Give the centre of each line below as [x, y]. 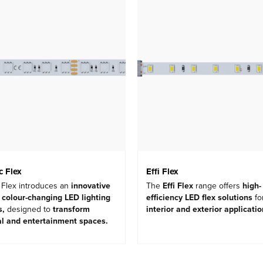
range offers [218, 186]
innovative [91, 186]
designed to [30, 210]
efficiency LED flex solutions [199, 198]
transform [71, 210]
